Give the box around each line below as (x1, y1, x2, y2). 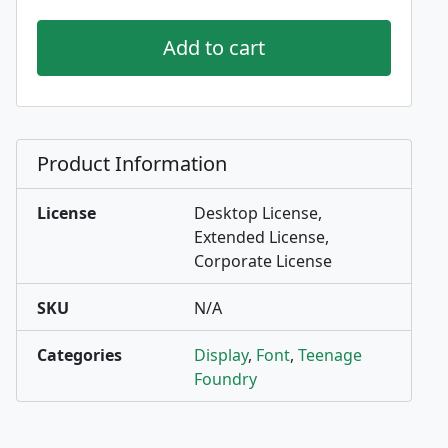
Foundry (194, 368, 257, 391)
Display (194, 344, 248, 367)
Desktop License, (194, 202, 322, 225)
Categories (37, 344, 122, 367)
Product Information (37, 150, 227, 178)
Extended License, (194, 226, 329, 249)
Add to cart (163, 34, 265, 62)
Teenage (298, 344, 362, 367)
